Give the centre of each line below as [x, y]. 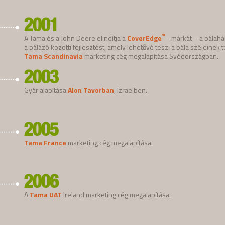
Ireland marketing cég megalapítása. [116, 194]
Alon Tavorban [91, 90]
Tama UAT [46, 194]
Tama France [45, 142]
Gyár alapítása [46, 90]
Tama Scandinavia [53, 56]
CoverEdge [144, 38]
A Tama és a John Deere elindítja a [76, 38]
